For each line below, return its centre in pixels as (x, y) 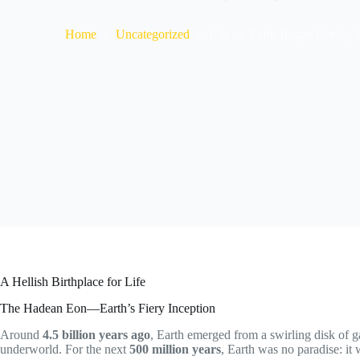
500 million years (175, 349)
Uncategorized (152, 34)
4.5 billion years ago (96, 334)
